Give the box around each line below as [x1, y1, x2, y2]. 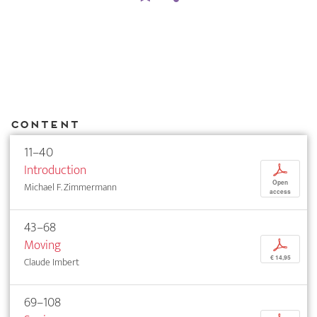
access [270, 188, 291, 197]
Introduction [24, 159, 86, 182]
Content [10, 117, 79, 130]
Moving [24, 234, 61, 257]
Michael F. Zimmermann [24, 179, 117, 196]
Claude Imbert [24, 254, 79, 271]
